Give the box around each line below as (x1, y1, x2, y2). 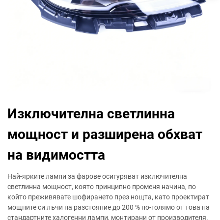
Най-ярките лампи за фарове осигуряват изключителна (7, 172, 187, 180)
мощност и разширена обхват (7, 126, 202, 142)
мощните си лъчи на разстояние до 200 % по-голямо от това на (7, 203, 210, 211)
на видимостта (7, 147, 105, 163)
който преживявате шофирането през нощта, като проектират (7, 193, 209, 201)
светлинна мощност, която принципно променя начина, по (7, 183, 196, 191)
